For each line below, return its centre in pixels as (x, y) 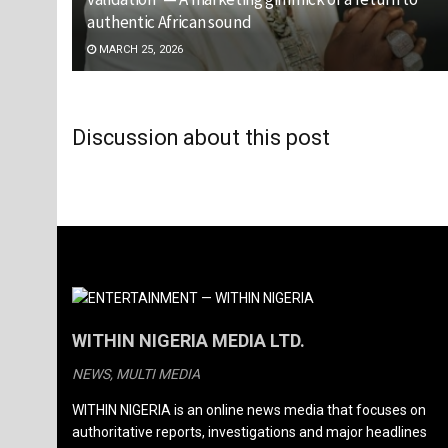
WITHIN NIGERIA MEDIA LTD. (188, 340)
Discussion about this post (201, 137)
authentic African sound (169, 21)
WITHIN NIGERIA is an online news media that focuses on (249, 409)
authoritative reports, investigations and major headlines (249, 431)
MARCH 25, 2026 (139, 49)
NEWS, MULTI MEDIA (136, 373)
